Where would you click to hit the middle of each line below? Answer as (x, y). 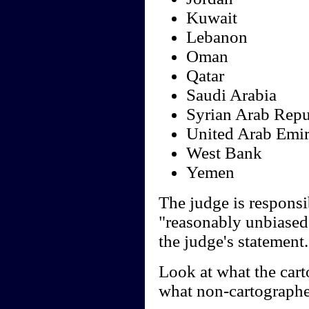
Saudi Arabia (231, 95)
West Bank (224, 153)
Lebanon (217, 37)
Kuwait (211, 18)
